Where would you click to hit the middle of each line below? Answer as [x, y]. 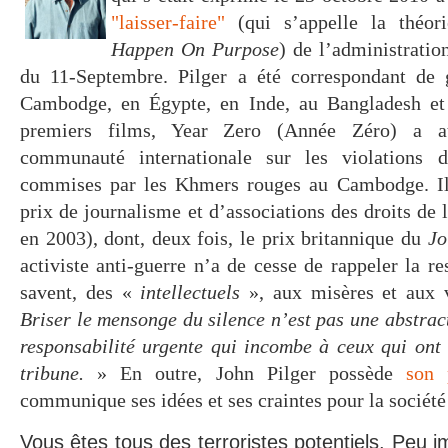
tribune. [52, 373]
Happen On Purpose [195, 49]
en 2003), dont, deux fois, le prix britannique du [224, 238]
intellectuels [195, 292]
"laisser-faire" [168, 22]
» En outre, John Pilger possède [245, 373]
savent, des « [80, 292]
